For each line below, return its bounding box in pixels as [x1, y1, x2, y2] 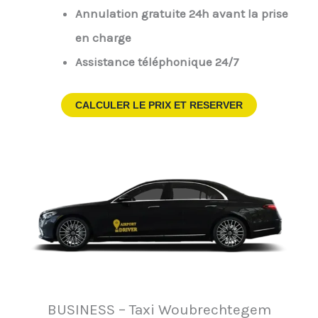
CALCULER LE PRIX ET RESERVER [75, 99, 243, 111]
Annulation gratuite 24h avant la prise [75, 6, 288, 21]
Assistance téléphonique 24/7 [75, 55, 239, 70]
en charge [75, 31, 131, 45]
